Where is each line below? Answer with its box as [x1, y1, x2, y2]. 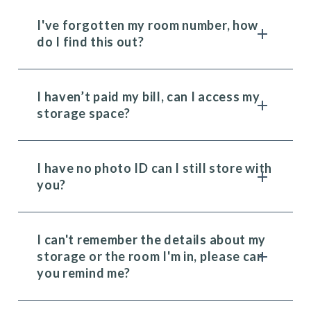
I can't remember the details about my [37, 232, 267, 247]
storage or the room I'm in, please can [37, 249, 264, 264]
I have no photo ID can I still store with [37, 160, 272, 176]
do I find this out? [37, 34, 144, 49]
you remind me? [37, 265, 131, 280]
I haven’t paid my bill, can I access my [37, 89, 260, 104]
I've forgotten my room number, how [37, 17, 259, 33]
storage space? [37, 106, 131, 121]
